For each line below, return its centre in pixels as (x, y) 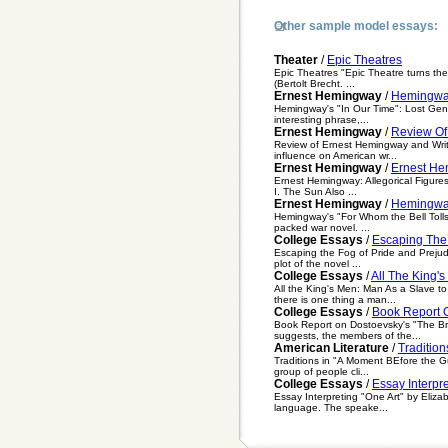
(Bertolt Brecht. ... (314, 83)
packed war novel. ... (322, 227)
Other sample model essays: (356, 25)
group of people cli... (321, 371)
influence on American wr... (335, 155)
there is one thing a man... (335, 299)
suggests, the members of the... (347, 335)
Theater (296, 59)
